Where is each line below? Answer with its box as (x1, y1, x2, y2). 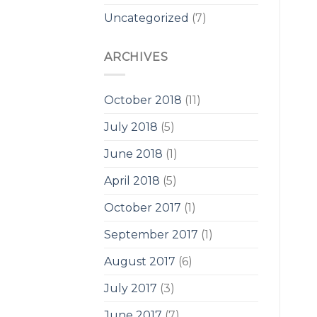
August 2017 (104, 254, 175, 268)
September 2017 (104, 227, 198, 241)
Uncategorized (104, 11, 189, 25)
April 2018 (104, 173, 160, 188)
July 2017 (104, 281, 157, 295)
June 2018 (104, 146, 163, 161)
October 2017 (104, 200, 181, 214)
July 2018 (104, 120, 158, 134)
